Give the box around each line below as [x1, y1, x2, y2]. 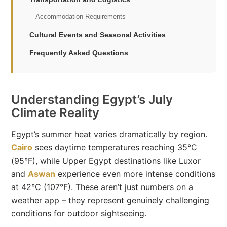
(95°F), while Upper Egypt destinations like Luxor [11, 156, 201, 166]
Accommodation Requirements [35, 13, 126, 20]
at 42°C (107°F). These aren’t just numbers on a [11, 182, 194, 192]
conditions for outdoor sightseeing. [11, 208, 147, 218]
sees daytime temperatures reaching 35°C [32, 142, 198, 153]
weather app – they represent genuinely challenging [11, 195, 210, 205]
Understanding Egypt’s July [11, 92, 173, 107]
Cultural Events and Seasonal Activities [29, 31, 166, 39]
